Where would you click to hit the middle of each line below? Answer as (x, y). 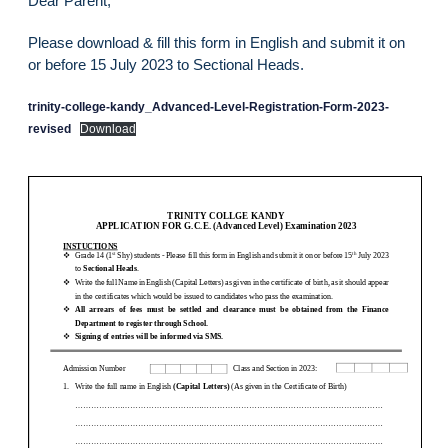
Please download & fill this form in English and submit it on (216, 43)
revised (49, 129)
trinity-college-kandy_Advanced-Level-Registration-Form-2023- (208, 107)
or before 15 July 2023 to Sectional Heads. (166, 65)
